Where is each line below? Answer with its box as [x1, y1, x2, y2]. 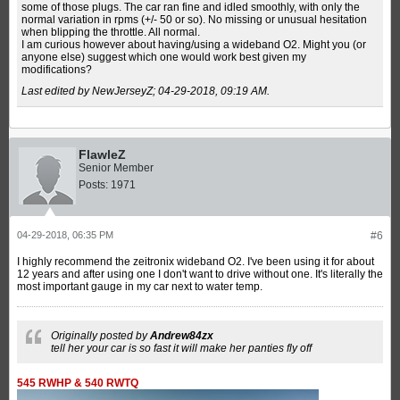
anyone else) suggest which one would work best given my [21, 50, 306, 63]
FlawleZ [79, 146, 126, 162]
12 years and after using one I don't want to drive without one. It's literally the [17, 267, 383, 280]
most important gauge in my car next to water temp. [17, 279, 262, 293]
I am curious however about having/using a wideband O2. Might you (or [21, 37, 366, 51]
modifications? [21, 62, 92, 76]
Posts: [79, 178, 108, 191]
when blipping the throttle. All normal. [21, 25, 200, 38]
